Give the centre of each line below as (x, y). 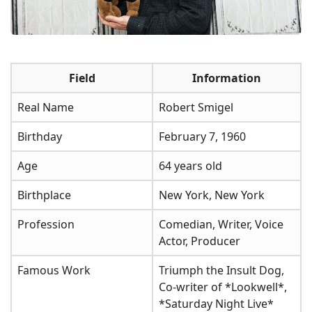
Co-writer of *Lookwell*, (223, 287)
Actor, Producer (200, 241)
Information (227, 78)
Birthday (40, 136)
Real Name (46, 107)
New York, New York (212, 195)
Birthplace (44, 195)
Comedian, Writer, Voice (221, 224)
